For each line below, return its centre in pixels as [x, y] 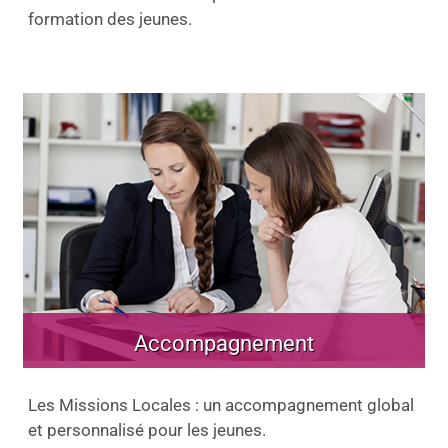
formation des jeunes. [110, 19]
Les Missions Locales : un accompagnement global [221, 405]
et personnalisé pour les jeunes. [147, 430]
